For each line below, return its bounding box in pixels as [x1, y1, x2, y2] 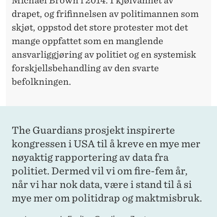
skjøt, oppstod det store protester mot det [12, 22, 188, 33]
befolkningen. [12, 77, 71, 87]
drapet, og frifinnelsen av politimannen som [12, 9, 199, 19]
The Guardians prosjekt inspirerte [12, 124, 175, 137]
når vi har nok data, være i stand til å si [12, 179, 192, 191]
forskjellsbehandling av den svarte [12, 63, 159, 74]
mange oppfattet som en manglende [12, 36, 163, 46]
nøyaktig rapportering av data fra [12, 152, 169, 164]
